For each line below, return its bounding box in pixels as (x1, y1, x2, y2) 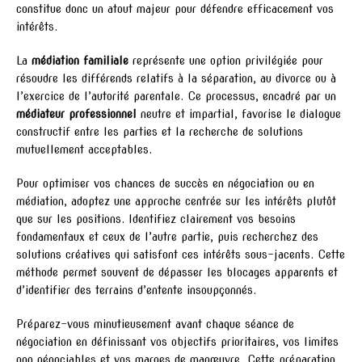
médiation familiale (32, 53, 128, 67)
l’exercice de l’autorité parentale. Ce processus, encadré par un (16, 89, 336, 103)
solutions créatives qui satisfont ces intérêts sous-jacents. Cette (16, 247, 345, 261)
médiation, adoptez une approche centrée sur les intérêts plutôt (16, 194, 336, 208)
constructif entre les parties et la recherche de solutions (16, 124, 303, 138)
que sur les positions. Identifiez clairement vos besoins (16, 212, 296, 225)
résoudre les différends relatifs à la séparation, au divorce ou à (16, 71, 336, 85)
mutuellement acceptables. (16, 142, 152, 156)
